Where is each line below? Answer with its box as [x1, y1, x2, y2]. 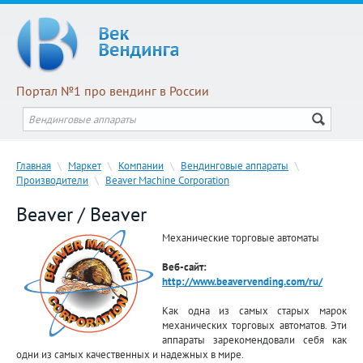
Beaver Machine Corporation [105, 173, 229, 187]
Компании [118, 158, 164, 173]
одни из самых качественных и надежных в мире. [16, 347, 244, 361]
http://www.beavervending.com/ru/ [162, 274, 322, 288]
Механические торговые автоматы [162, 230, 319, 245]
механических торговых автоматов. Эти [162, 318, 347, 332]
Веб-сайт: [162, 259, 207, 274]
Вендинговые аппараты [181, 158, 288, 173]
